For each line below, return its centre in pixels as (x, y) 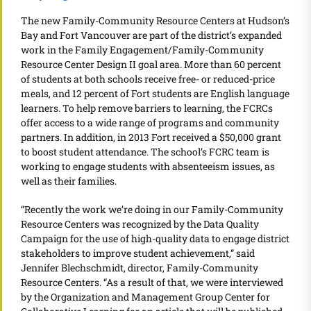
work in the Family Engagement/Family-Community (142, 49)
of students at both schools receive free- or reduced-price (148, 78)
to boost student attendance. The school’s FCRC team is (145, 151)
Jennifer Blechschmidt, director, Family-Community (140, 267)
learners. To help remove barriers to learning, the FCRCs (147, 108)
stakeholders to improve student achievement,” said (138, 253)
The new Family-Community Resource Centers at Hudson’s (155, 20)
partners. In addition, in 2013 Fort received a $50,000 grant (151, 137)
